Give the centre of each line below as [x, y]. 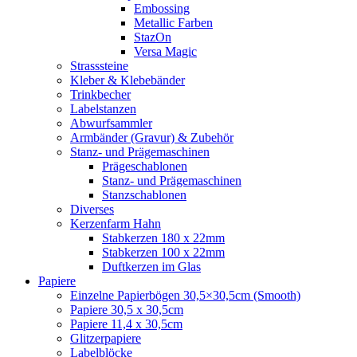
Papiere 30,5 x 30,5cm [127, 310]
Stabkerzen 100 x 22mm [163, 253]
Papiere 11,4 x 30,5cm [126, 324]
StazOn [153, 37]
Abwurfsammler [111, 124]
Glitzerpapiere [106, 339]
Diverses [92, 210]
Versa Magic [165, 52]
